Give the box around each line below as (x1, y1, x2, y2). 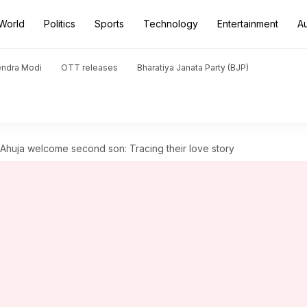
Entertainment (217, 18, 278, 29)
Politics (44, 18, 75, 29)
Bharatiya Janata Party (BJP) (137, 62, 249, 73)
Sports (95, 18, 124, 29)
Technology (143, 18, 198, 29)
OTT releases (61, 62, 118, 73)
